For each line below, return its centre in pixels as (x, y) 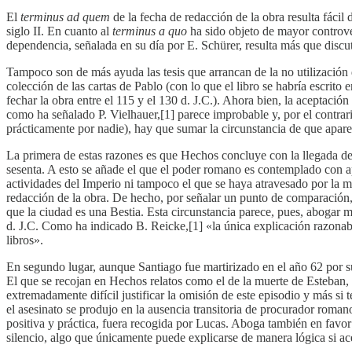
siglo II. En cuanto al (59, 31)
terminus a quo (150, 31)
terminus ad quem (65, 16)
